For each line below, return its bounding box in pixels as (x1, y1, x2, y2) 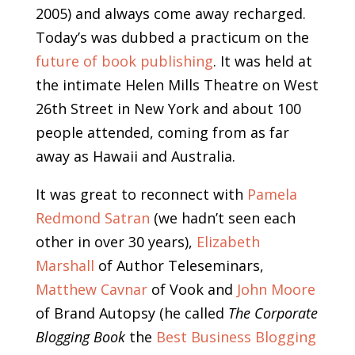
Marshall (35, 256, 94, 276)
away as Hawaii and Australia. (35, 147, 235, 166)
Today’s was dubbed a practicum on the (35, 28, 309, 48)
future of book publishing (35, 52, 213, 71)
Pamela (246, 185, 297, 204)
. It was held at (212, 52, 312, 71)
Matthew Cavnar (35, 280, 147, 300)
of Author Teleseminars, (94, 256, 264, 276)
